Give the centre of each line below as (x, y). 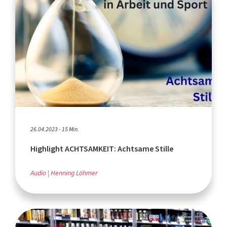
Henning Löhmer (74, 173)
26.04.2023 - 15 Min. (55, 129)
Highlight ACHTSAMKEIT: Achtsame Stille (102, 148)
